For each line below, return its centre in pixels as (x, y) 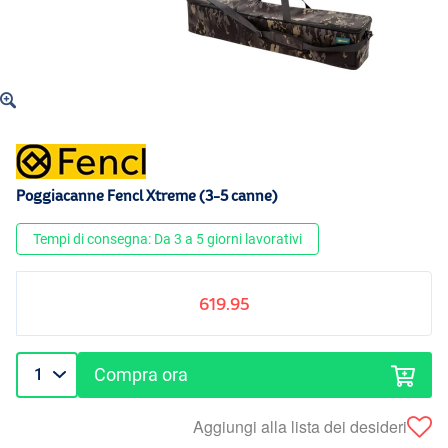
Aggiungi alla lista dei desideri (300, 426)
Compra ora (141, 375)
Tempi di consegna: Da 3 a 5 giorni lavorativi (167, 239)
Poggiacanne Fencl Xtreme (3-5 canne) (147, 196)
